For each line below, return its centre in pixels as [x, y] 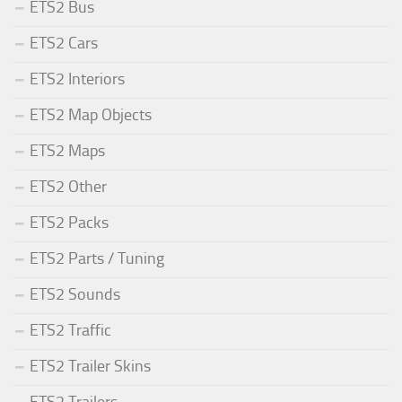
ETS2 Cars [64, 44]
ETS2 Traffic [70, 331]
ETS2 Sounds [75, 295]
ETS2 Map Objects [91, 115]
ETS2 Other [68, 187]
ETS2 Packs [69, 223]
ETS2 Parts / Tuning [97, 259]
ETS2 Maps [67, 151]
